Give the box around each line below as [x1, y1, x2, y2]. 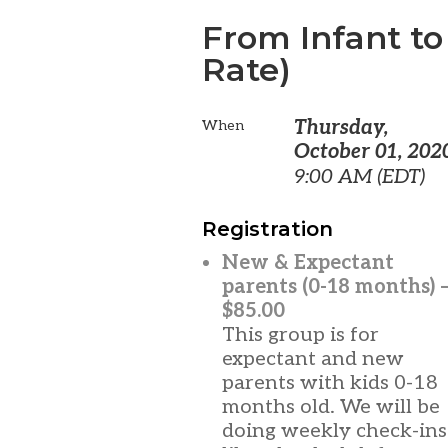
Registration [202, 217, 333, 241]
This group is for [222, 323, 379, 347]
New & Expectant [222, 251, 394, 275]
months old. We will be [222, 395, 440, 419]
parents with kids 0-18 [222, 371, 438, 395]
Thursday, [294, 116, 388, 140]
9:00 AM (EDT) [294, 165, 425, 189]
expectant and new [222, 347, 404, 371]
